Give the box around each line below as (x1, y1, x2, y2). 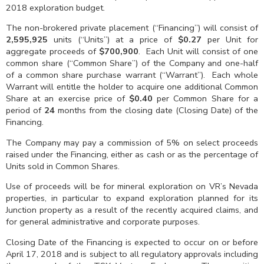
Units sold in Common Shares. (6, 160, 120, 172)
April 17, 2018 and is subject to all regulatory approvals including (6, 247, 258, 260)
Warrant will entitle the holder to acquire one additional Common (6, 81, 258, 93)
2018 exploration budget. (6, 2, 105, 14)
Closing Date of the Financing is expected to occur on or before (6, 236, 258, 248)
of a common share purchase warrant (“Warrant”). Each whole (6, 69, 258, 81)
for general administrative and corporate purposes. (6, 216, 200, 228)
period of (6, 104, 44, 117)
